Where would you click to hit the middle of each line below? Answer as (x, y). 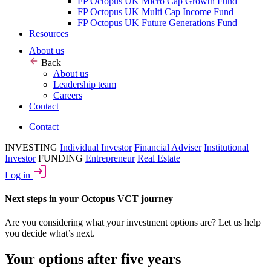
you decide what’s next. (50, 233)
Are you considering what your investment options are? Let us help (133, 223)
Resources (49, 33)
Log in (19, 175)
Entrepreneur (110, 158)
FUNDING (60, 158)
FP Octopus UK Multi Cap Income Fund (155, 11)
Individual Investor (96, 147)
